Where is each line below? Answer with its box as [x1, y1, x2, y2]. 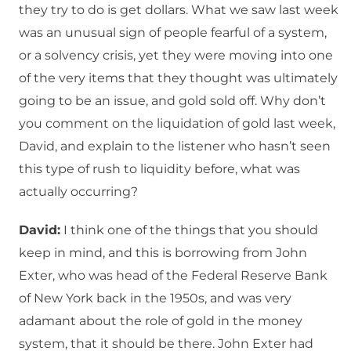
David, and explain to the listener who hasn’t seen [19, 139, 331, 154]
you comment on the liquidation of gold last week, [19, 116, 335, 132]
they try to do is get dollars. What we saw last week [19, 2, 338, 18]
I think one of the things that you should [60, 223, 318, 238]
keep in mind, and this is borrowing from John [19, 245, 307, 261]
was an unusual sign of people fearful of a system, [19, 25, 327, 41]
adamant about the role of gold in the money [19, 313, 302, 329]
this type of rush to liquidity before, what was [19, 161, 300, 177]
